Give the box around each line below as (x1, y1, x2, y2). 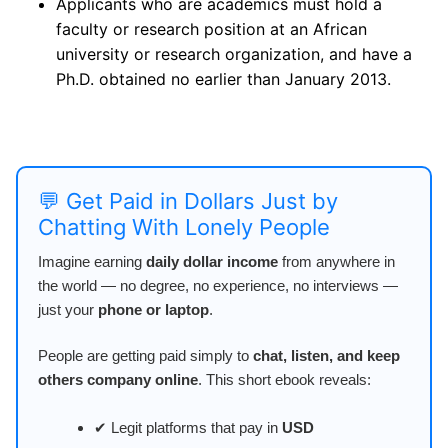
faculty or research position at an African (56, 19, 367, 40)
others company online (38, 370, 198, 388)
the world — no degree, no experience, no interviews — (38, 277, 398, 295)
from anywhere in (278, 253, 395, 271)
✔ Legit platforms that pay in (93, 419, 282, 437)
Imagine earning (38, 253, 146, 271)
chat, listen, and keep (253, 346, 400, 364)
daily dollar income (146, 253, 278, 271)
